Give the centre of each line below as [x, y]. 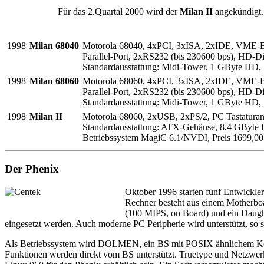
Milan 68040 [54, 46]
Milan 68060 [54, 81]
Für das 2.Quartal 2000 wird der [119, 12]
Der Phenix [32, 169]
